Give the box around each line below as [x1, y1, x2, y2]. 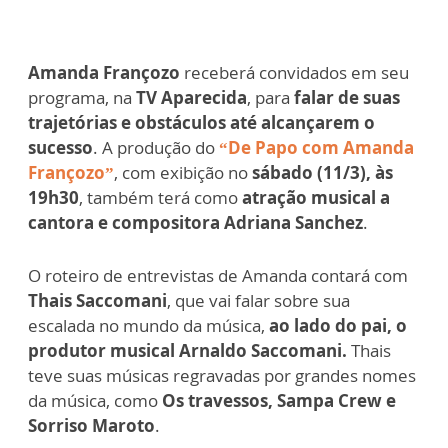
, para [247, 86, 290, 110]
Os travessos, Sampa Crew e [162, 389, 396, 413]
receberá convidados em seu [180, 61, 409, 85]
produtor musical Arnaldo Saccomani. [28, 339, 347, 363]
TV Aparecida [136, 86, 247, 110]
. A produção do [93, 136, 219, 160]
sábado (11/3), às [252, 161, 393, 185]
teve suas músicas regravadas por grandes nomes [28, 364, 416, 388]
